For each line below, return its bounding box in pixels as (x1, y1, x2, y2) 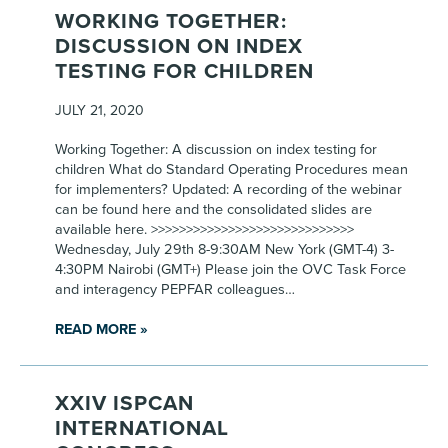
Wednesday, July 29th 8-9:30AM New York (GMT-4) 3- (55, 241, 394, 258)
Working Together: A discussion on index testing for (55, 141, 377, 158)
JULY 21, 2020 (55, 102, 144, 119)
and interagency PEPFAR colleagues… (55, 281, 295, 298)
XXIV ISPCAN (55, 391, 194, 416)
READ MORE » (55, 321, 148, 338)
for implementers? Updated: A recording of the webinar (55, 181, 402, 198)
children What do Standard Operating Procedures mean (55, 161, 408, 178)
